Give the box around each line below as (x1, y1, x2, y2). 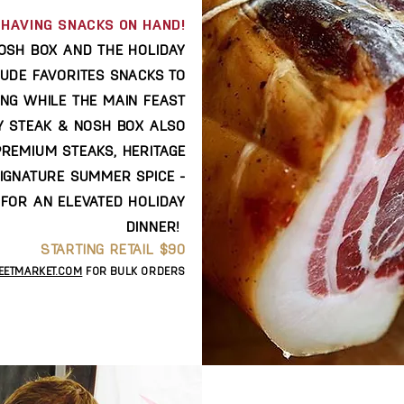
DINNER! (125, 219, 181, 235)
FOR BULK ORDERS (82, 267, 186, 279)
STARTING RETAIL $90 (40, 243, 186, 259)
